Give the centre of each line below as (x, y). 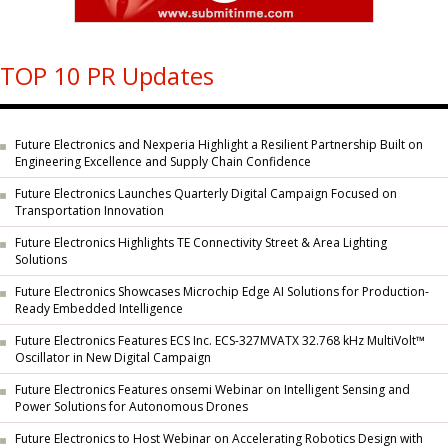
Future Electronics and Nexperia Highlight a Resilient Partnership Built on (219, 144)
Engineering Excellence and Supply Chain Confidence (163, 162)
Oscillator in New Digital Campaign (113, 358)
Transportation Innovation (89, 211)
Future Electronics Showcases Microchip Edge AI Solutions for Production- (222, 291)
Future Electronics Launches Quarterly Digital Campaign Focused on (206, 193)
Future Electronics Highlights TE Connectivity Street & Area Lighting (201, 242)
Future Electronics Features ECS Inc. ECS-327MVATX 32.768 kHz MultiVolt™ (220, 340)
